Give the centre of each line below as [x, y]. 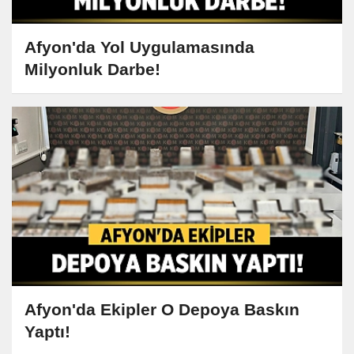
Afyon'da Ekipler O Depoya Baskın [162, 309]
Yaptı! [47, 331]
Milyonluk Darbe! [92, 70]
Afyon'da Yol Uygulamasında [139, 47]
